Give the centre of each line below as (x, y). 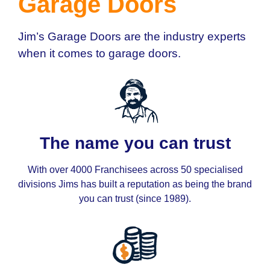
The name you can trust (135, 143)
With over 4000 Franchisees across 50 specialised (135, 170)
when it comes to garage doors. (99, 54)
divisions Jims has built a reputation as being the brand (135, 184)
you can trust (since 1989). (135, 199)
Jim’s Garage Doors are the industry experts (132, 37)
